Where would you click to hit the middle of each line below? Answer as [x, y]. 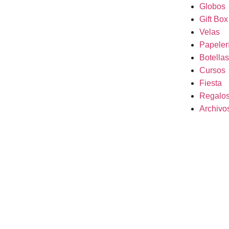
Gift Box [213, 19]
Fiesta [210, 83]
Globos [212, 6]
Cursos [212, 70]
